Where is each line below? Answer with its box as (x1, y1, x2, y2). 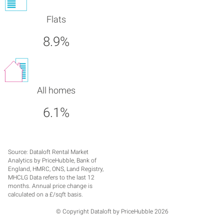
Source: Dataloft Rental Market (8, 148, 88, 155)
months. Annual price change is (8, 182, 92, 189)
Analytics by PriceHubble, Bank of (8, 156, 96, 164)
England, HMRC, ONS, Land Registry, (8, 165, 103, 172)
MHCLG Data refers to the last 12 (8, 173, 94, 181)
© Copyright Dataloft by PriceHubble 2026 (55, 207, 168, 215)
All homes (36, 85, 75, 96)
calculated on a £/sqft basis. (8, 190, 83, 198)
